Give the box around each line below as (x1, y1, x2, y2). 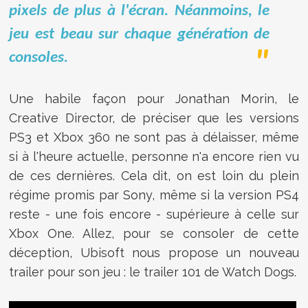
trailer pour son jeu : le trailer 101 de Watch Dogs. (9, 264, 297, 279)
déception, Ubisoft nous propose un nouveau (9, 245, 299, 260)
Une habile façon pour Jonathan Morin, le (9, 91, 299, 106)
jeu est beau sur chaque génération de (9, 26, 270, 43)
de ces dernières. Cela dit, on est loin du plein (9, 168, 299, 183)
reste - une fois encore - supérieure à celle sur (9, 206, 299, 221)
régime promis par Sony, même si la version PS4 (9, 187, 299, 202)
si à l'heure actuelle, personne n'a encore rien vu (9, 148, 299, 164)
